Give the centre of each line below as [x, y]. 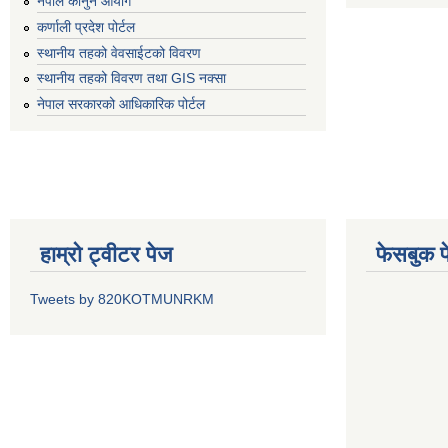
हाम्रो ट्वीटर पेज [106, 255]
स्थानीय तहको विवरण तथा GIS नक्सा [131, 78]
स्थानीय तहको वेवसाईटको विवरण [119, 52]
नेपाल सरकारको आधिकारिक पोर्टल [121, 104]
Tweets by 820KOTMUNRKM [122, 299]
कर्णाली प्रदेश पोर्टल [86, 26]
